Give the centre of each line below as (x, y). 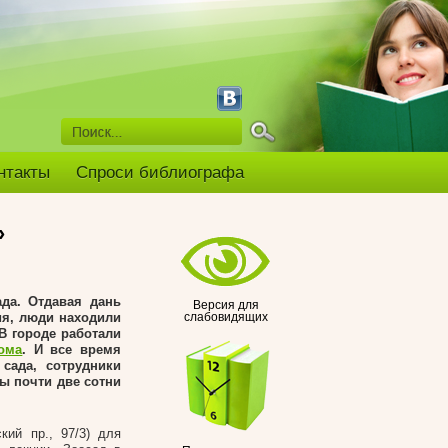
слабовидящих (226, 317)
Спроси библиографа (160, 172)
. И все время (72, 349)
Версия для (226, 305)
